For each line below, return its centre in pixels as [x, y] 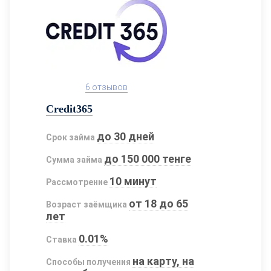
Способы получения [88, 262]
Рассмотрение [77, 182]
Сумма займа [74, 159]
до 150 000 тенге [148, 158]
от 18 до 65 [159, 203]
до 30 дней [126, 136]
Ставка [61, 239]
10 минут [133, 181]
